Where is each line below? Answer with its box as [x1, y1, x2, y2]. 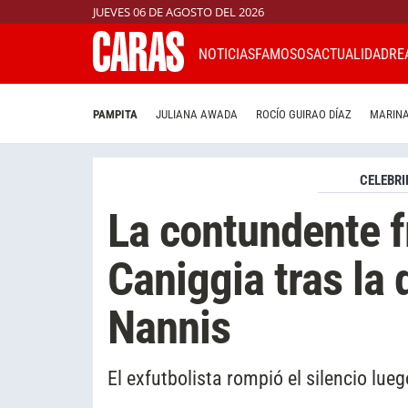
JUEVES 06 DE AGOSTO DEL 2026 [93, 4, 264, 20]
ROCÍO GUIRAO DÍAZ [256, 107, 352, 122]
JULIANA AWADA [156, 107, 238, 122]
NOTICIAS [199, 45, 255, 63]
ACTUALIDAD [313, 45, 389, 63]
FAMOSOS [255, 45, 313, 63]
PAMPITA [93, 107, 138, 122]
